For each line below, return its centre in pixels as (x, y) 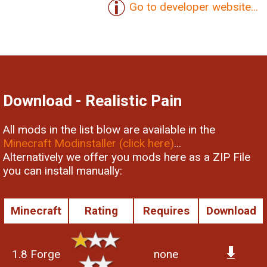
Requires (166, 210)
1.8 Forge (36, 254)
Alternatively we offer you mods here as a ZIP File (127, 157)
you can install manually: (63, 170)
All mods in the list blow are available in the (109, 129)
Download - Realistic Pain (92, 101)
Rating (101, 210)
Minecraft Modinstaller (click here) (89, 143)
